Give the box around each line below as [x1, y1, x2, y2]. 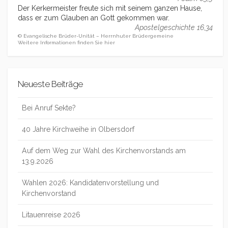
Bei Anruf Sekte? [22, 103, 76, 112]
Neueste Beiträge [18, 79, 83, 90]
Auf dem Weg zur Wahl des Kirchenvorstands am [22, 146, 186, 155]
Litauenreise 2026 [22, 210, 80, 219]
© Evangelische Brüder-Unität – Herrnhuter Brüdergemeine [18, 33, 174, 39]
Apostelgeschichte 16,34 [135, 23, 213, 32]
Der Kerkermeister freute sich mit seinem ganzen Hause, [18, 4, 202, 13]
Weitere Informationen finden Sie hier [18, 40, 115, 46]
